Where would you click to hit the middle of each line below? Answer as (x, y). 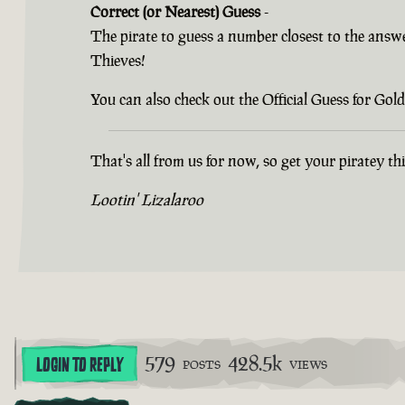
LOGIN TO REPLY (80, 365)
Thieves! (118, 60)
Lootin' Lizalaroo (147, 199)
